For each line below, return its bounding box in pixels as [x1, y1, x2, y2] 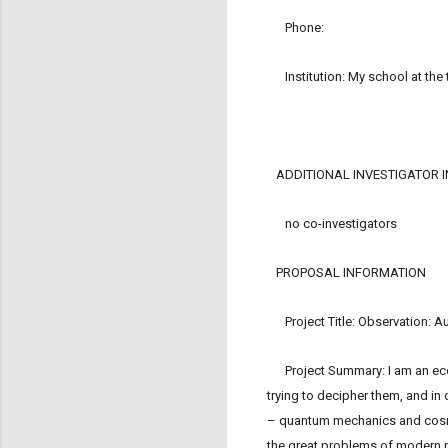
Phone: [267, 20, 327, 36]
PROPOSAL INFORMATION [267, 265, 426, 281]
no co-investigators [267, 216, 397, 232]
